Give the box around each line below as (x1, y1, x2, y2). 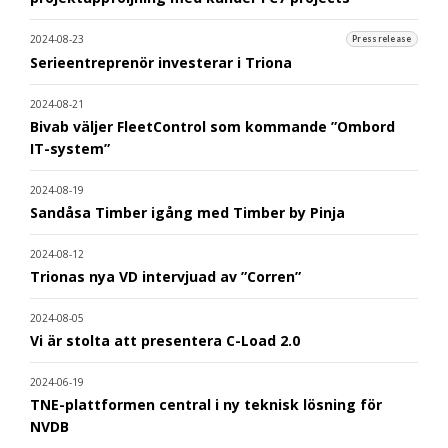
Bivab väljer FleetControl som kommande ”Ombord (30, 117, 395, 137)
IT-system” (30, 139, 110, 159)
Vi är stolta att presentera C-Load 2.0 (30, 331, 300, 351)
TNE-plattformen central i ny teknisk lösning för (30, 395, 382, 415)
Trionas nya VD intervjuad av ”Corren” (30, 267, 301, 287)
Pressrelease (352, 33, 412, 44)
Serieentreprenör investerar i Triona (30, 53, 292, 73)
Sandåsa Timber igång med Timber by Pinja (30, 203, 345, 223)
